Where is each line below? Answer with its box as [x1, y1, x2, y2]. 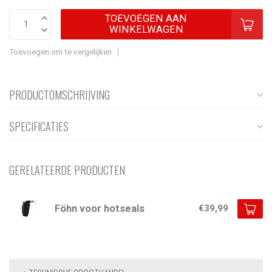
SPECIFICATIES [9, 118, 69, 135]
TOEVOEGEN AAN [105, 13, 187, 25]
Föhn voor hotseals [55, 202, 144, 214]
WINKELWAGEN [109, 24, 183, 36]
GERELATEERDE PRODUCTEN [9, 162, 125, 178]
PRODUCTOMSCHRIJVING [9, 87, 110, 103]
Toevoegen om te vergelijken [9, 47, 112, 57]
